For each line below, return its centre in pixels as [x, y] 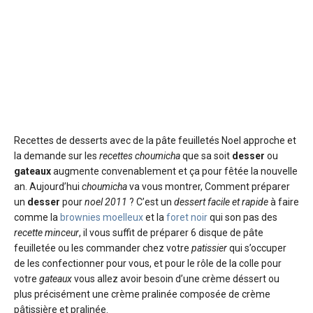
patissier [209, 248]
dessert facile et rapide [221, 202]
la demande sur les [57, 156]
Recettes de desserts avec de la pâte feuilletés [118, 141]
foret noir [187, 218]
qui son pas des [242, 218]
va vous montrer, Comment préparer [209, 187]
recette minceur [46, 233]
